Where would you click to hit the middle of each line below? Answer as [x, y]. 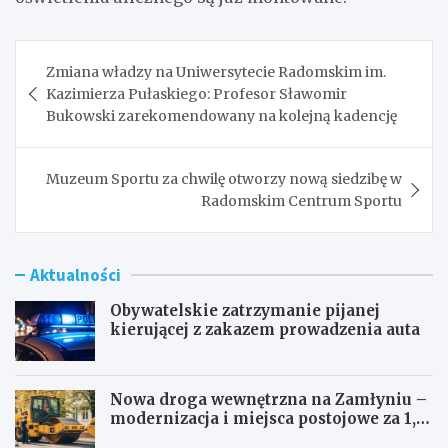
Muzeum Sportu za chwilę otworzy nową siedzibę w [224, 178]
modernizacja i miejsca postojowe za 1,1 [267, 418]
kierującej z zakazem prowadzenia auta [265, 329]
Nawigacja [79, 54]
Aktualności [75, 274]
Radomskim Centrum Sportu [301, 200]
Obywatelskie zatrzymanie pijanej [245, 310]
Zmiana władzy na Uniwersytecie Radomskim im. [216, 71]
